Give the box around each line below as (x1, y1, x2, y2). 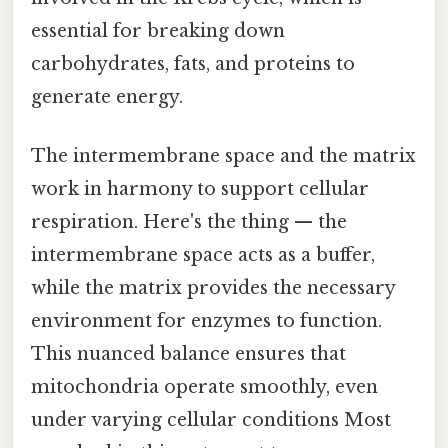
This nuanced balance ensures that (31, 343, 346, 366)
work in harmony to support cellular (31, 178, 369, 201)
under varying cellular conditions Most (31, 409, 391, 432)
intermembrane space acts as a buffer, (31, 244, 375, 267)
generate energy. (31, 86, 183, 109)
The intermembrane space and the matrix (31, 145, 416, 168)
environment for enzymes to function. (31, 310, 382, 333)
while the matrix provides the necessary (31, 277, 395, 300)
